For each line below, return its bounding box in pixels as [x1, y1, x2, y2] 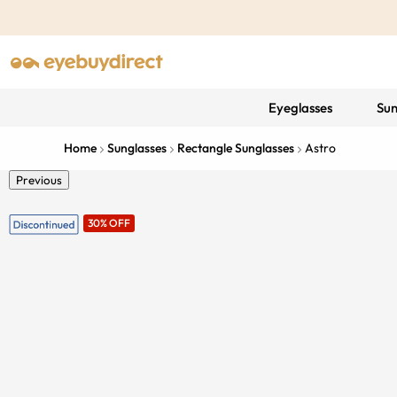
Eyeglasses [268, 99, 332, 116]
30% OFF [87, 216, 130, 230]
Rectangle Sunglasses [177, 140, 294, 156]
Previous [16, 173, 62, 187]
